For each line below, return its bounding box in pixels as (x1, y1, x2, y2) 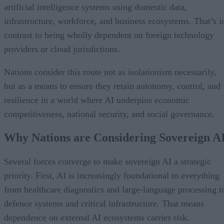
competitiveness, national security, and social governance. (4, 108, 214, 119)
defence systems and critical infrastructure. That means (4, 198, 204, 209)
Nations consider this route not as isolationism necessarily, (4, 66, 216, 77)
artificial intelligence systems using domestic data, (4, 1, 187, 12)
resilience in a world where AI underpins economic (4, 94, 189, 105)
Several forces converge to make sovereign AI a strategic (4, 156, 211, 167)
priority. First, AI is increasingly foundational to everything (4, 170, 219, 181)
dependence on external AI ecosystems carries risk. (4, 212, 189, 223)
